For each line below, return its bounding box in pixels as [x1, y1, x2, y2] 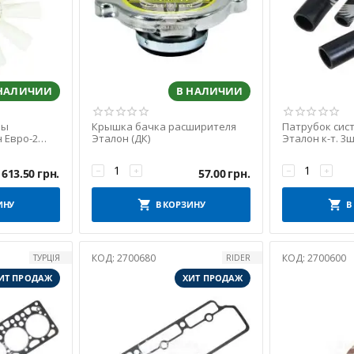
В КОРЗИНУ [155, 198, 205, 210]
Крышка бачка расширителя [92, 119, 237, 134]
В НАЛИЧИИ [176, 84, 243, 98]
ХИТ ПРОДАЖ [183, 273, 243, 284]
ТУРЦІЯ [33, 252, 61, 263]
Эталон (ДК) [92, 131, 151, 145]
